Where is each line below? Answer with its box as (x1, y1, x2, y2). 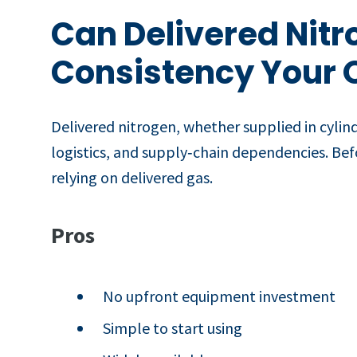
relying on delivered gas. (51, 167, 213, 187)
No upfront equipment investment (103, 285, 336, 306)
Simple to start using (103, 317, 243, 338)
